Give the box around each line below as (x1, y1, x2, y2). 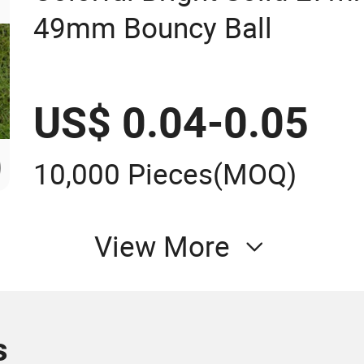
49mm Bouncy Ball (33, 8, 273, 46)
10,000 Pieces (33, 155, 214, 193)
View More (93, 227, 230, 266)
